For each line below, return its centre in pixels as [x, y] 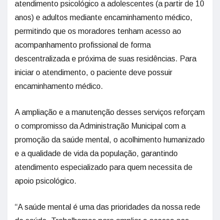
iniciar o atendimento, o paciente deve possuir [94, 73]
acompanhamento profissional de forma [83, 45]
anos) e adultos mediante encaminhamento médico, [104, 18]
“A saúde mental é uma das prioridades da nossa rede [108, 207]
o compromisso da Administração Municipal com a [100, 126]
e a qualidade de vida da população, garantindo [96, 154]
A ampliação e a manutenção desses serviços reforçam [110, 112]
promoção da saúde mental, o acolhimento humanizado [110, 140]
